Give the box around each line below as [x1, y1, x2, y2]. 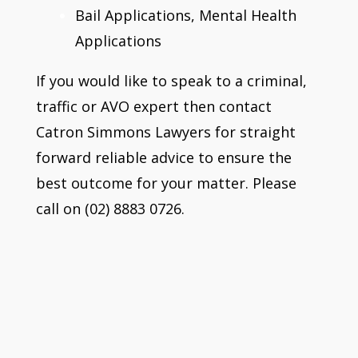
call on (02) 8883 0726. [35, 198, 185, 218]
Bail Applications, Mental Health [74, 5, 296, 25]
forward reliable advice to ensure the [35, 147, 292, 167]
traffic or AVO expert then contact [35, 96, 272, 116]
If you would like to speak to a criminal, [35, 70, 307, 90]
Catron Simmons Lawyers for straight [35, 121, 296, 141]
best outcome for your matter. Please [35, 173, 296, 193]
